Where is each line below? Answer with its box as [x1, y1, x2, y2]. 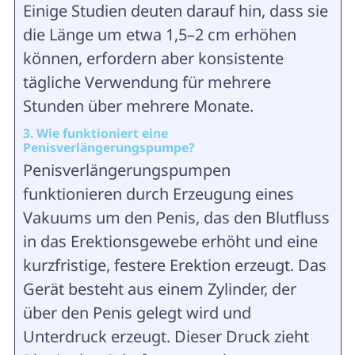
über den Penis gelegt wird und [22, 302, 251, 324]
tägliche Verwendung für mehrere [22, 71, 271, 94]
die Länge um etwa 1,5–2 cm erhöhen [22, 24, 296, 46]
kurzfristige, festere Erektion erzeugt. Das [22, 254, 326, 277]
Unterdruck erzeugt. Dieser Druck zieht [22, 326, 309, 348]
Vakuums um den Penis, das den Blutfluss [22, 207, 330, 229]
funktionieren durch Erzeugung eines [22, 183, 294, 205]
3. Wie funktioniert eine [22, 124, 168, 143]
